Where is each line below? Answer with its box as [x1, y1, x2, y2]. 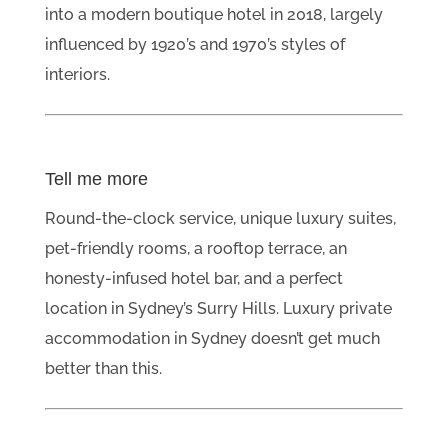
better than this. [44, 358, 162, 378]
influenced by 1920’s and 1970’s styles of [44, 34, 345, 54]
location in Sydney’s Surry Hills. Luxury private [44, 298, 392, 318]
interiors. [44, 64, 110, 84]
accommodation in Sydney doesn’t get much [44, 328, 380, 348]
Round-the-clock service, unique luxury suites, [44, 208, 396, 228]
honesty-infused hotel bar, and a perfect [44, 268, 343, 288]
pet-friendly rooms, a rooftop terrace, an [44, 238, 347, 258]
